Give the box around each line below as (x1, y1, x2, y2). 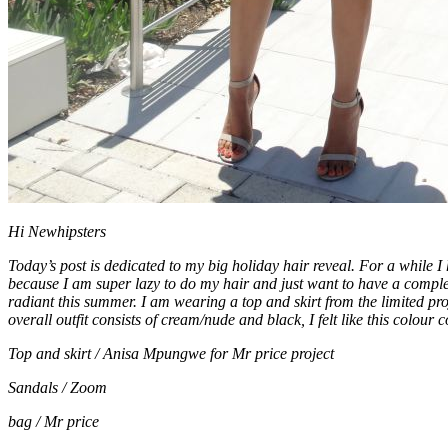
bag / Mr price (8, 413, 99, 431)
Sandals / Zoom (8, 379, 107, 397)
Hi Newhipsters (8, 223, 106, 241)
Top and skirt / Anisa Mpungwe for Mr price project (8, 345, 334, 363)
